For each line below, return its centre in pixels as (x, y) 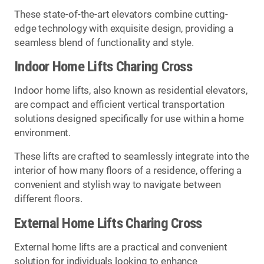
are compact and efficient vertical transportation (120, 104)
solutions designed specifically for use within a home (129, 118)
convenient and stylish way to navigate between (118, 185)
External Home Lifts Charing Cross (108, 223)
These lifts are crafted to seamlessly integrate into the (132, 157)
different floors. (48, 199)
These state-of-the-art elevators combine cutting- (121, 14)
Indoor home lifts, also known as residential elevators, (131, 90)
